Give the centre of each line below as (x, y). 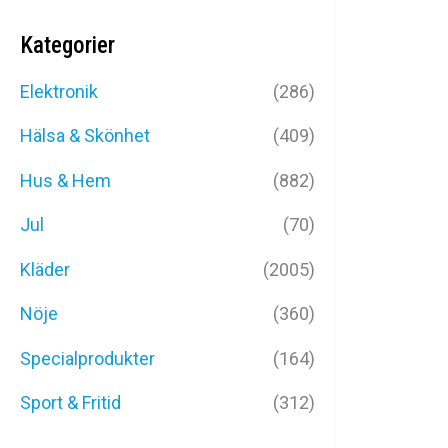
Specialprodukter (87, 358)
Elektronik (59, 91)
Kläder (45, 269)
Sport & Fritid (70, 403)
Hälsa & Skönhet (85, 136)
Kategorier (67, 45)
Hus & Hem (65, 180)
